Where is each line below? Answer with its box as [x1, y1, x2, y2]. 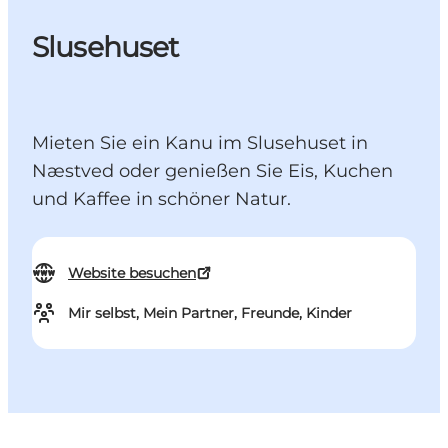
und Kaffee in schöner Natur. [32, 188, 291, 211]
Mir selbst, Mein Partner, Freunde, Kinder [68, 304, 352, 323]
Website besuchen [68, 264, 196, 283]
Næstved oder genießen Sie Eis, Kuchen [32, 160, 393, 183]
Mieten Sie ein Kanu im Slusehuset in [32, 132, 368, 155]
